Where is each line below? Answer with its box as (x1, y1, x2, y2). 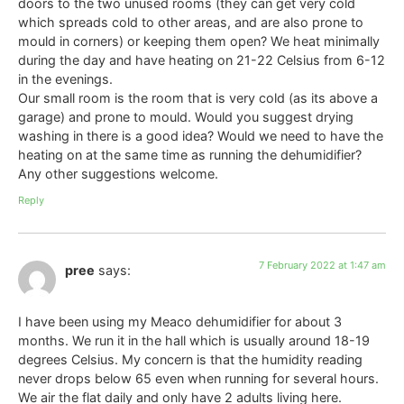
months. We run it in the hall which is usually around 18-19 (18, 332, 370, 348)
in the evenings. (18, 70, 113, 87)
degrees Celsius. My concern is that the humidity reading (18, 351, 363, 367)
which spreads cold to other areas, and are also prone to (18, 14, 363, 30)
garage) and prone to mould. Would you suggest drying (18, 108, 353, 124)
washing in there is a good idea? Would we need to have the (18, 127, 383, 143)
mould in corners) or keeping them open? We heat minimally (18, 32, 380, 49)
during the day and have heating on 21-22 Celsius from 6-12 (18, 51, 385, 68)
